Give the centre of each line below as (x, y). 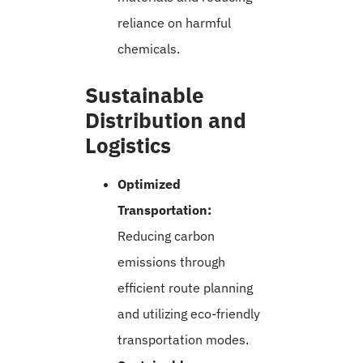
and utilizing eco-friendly (189, 314)
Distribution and (166, 120)
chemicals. (149, 49)
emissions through (171, 262)
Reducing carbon (166, 236)
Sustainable (145, 95)
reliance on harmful (174, 23)
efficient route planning (185, 288)
